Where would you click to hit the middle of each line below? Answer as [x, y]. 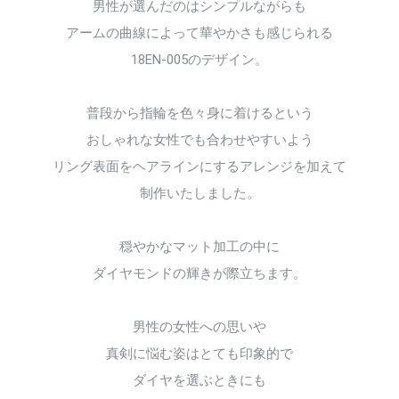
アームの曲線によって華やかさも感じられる [199, 33]
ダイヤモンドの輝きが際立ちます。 [199, 273]
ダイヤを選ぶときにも [199, 380]
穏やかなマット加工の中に [199, 247]
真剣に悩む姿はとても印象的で [199, 354]
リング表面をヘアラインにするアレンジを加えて [199, 167]
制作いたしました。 [199, 193]
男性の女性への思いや [199, 327]
